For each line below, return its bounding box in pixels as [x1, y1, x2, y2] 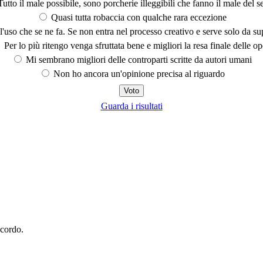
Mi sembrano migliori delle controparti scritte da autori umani [23, 54, 252, 65]
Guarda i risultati [100, 100, 163, 111]
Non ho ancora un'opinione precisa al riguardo [50, 68, 225, 79]
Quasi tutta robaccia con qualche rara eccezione [49, 12, 227, 22]
